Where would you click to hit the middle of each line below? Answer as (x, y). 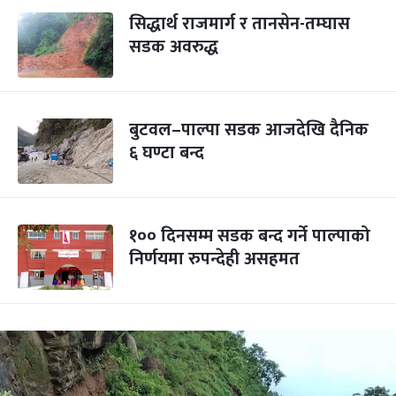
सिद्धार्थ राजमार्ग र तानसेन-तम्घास (240, 24)
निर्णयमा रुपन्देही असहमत (214, 259)
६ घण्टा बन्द (167, 153)
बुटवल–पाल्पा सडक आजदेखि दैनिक (249, 130)
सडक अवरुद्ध (176, 47)
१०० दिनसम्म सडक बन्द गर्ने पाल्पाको (250, 236)
